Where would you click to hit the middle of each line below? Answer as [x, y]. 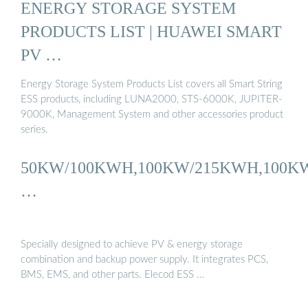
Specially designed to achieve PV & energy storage [132, 244]
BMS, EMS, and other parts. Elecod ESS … [112, 274]
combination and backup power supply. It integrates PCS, [144, 259]
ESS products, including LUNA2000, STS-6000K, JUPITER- [152, 100]
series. [34, 130]
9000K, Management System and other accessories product [152, 115]
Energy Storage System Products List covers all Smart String [152, 85]
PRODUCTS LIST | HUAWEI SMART [151, 31]
